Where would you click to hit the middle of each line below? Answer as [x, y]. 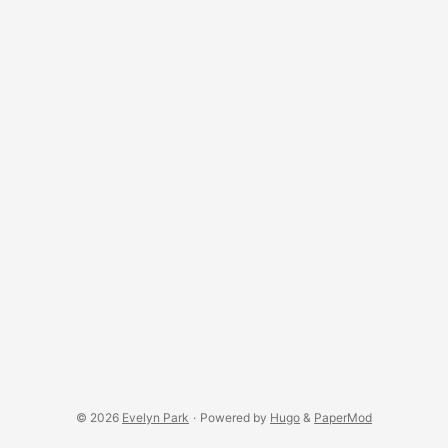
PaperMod [343, 417]
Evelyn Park [155, 417]
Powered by [235, 417]
